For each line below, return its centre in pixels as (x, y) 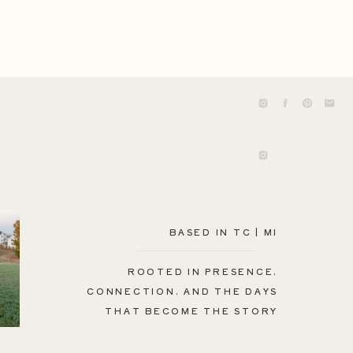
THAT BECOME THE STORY (191, 310)
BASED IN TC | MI (224, 232)
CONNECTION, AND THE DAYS (182, 291)
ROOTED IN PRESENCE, (203, 271)
